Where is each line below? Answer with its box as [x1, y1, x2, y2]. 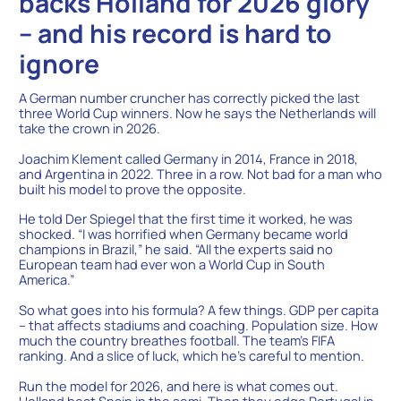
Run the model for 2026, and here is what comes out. [18, 376, 338, 395]
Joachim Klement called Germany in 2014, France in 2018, [18, 149, 358, 167]
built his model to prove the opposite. [18, 179, 246, 198]
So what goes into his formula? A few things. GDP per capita [18, 301, 379, 320]
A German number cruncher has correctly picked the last [18, 89, 360, 107]
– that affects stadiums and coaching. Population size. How [18, 316, 378, 335]
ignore [18, 46, 99, 81]
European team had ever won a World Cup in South [18, 255, 325, 274]
